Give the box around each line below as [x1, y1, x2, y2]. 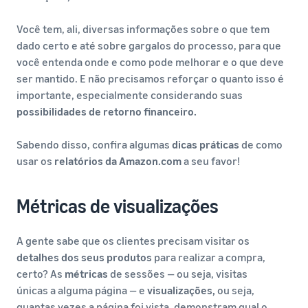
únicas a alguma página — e [16, 283, 147, 297]
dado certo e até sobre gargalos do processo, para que [16, 38, 281, 52]
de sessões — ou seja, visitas [110, 267, 247, 280]
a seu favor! [181, 154, 240, 168]
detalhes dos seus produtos [16, 250, 152, 264]
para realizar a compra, [152, 250, 265, 264]
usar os [16, 154, 54, 168]
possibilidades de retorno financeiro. [16, 104, 197, 118]
